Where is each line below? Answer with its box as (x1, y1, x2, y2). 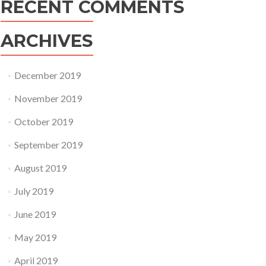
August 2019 (14, 162, 67, 173)
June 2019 (14, 208, 56, 220)
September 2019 (14, 139, 83, 150)
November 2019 (14, 93, 83, 104)
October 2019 (14, 116, 74, 127)
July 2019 (14, 185, 54, 197)
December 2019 (14, 69, 81, 81)
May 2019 (14, 232, 57, 243)
